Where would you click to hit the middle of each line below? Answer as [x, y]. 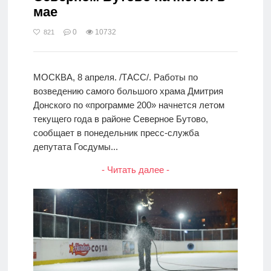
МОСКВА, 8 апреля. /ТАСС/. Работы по [115, 77]
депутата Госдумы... [75, 146]
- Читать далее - [135, 169]
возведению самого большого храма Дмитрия [128, 91]
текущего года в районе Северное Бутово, [120, 119]
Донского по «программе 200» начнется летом [129, 105]
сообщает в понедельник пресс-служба [116, 132]
